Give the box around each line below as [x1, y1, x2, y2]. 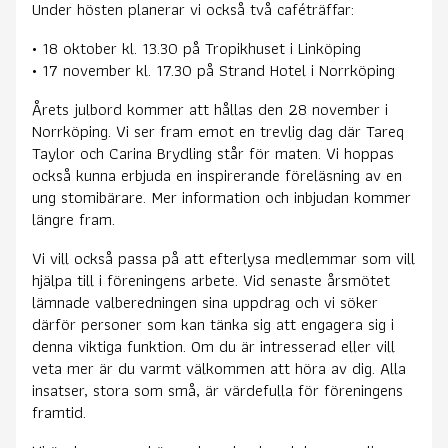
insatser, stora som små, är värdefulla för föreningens [32, 375, 403, 404]
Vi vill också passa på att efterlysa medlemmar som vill [32, 243, 415, 272]
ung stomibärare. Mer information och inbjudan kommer [32, 182, 411, 211]
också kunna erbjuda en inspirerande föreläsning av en [32, 160, 402, 189]
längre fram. [32, 204, 115, 233]
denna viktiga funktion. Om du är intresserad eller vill [32, 331, 395, 360]
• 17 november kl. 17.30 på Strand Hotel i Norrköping [32, 55, 395, 84]
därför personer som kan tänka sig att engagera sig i [32, 309, 394, 338]
